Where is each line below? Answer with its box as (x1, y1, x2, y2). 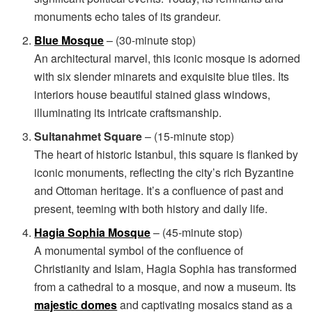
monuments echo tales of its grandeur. (34, 8, 221, 24)
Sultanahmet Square (34, 127, 143, 144)
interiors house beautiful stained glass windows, (34, 86, 271, 102)
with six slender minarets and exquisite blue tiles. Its (34, 68, 290, 84)
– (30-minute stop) (104, 31, 196, 48)
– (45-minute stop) (150, 224, 243, 240)
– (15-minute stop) (142, 127, 235, 144)
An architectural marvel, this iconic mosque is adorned (34, 49, 301, 66)
